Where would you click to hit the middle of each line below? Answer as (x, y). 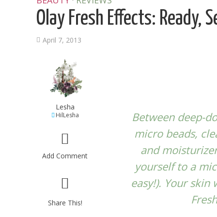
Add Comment (65, 156)
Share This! (65, 203)
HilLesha (67, 115)
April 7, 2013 (62, 40)
